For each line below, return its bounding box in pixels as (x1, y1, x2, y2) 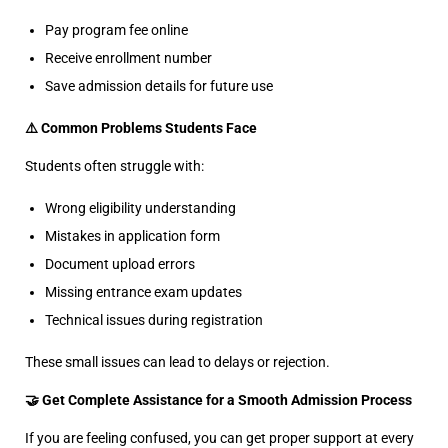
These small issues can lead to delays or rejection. (25, 354, 330, 370)
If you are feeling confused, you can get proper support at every (25, 430, 414, 446)
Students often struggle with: (25, 158, 204, 174)
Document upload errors (45, 256, 195, 272)
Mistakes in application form (45, 228, 220, 244)
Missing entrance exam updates (45, 284, 242, 300)
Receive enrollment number (45, 50, 212, 66)
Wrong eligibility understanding (45, 200, 236, 216)
